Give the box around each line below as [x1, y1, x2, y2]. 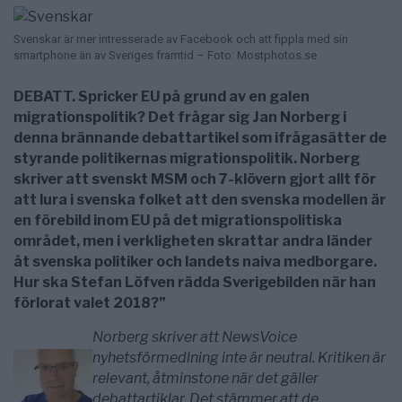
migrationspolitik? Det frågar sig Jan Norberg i [13, 108, 346, 126]
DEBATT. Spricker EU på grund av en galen [13, 87, 310, 105]
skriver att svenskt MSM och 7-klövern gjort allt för [13, 170, 376, 188]
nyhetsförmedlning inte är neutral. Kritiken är [92, 348, 386, 366]
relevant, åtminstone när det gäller [92, 369, 319, 387]
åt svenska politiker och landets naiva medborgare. [13, 252, 377, 270]
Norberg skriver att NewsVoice [92, 328, 297, 345]
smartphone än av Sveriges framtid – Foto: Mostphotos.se [13, 48, 317, 62]
